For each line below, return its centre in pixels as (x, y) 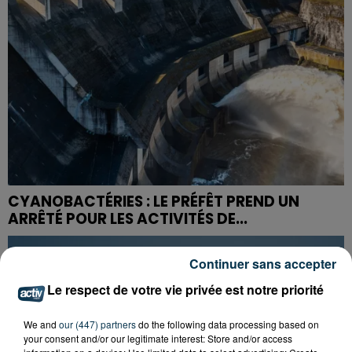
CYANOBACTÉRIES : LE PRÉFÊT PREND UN (154, 202)
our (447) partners (97, 324)
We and (41, 324)
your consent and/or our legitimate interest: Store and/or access (158, 338)
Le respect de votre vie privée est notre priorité (185, 289)
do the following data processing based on (227, 324)
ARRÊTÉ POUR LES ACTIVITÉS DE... (128, 219)
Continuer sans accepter (263, 263)
